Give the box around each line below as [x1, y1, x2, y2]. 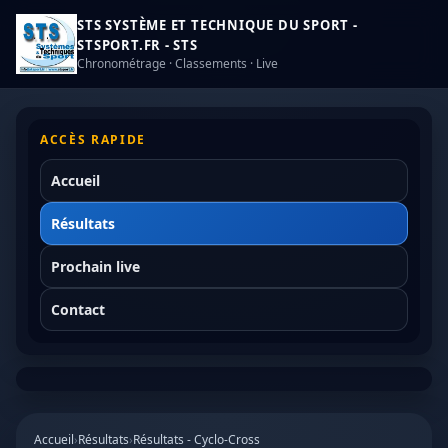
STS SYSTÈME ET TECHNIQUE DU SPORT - [77, 16, 358, 34]
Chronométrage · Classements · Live [77, 55, 279, 72]
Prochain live [51, 257, 140, 276]
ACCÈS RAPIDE [40, 131, 147, 148]
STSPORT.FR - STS [77, 36, 198, 54]
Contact [51, 300, 105, 319]
